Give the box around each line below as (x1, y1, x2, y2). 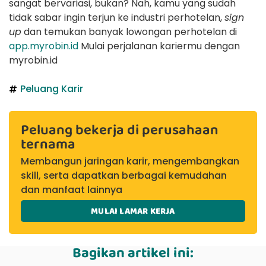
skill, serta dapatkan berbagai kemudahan (21, 169, 227, 183)
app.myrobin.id (9, 39, 78, 53)
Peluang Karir (20, 82, 83, 96)
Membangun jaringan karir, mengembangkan (21, 154, 239, 169)
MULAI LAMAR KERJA (91, 204, 175, 218)
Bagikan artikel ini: (72, 241, 194, 264)
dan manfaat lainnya (21, 183, 122, 197)
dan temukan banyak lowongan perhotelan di (21, 24, 237, 39)
